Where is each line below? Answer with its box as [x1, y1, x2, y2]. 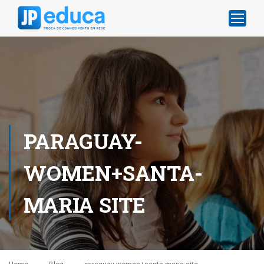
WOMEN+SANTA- [24, 159, 203, 186]
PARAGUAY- [24, 127, 143, 154]
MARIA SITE [24, 191, 146, 218]
